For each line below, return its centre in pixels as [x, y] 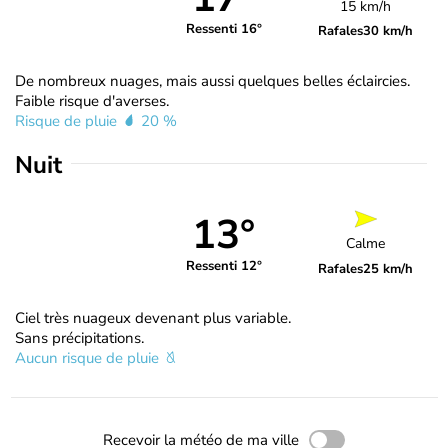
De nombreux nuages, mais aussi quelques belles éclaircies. [212, 80]
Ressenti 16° [223, 29]
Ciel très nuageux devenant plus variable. [153, 317]
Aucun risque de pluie [89, 357]
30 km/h [388, 30]
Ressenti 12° [223, 266]
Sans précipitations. [79, 337]
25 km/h [388, 269]
